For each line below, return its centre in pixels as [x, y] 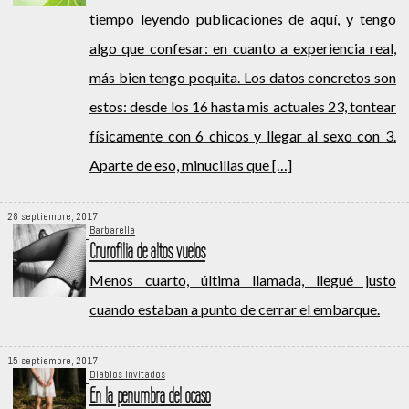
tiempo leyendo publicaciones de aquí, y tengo [243, 19]
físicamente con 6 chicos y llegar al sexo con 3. [243, 136]
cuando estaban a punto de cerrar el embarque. [235, 309]
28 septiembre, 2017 [52, 217]
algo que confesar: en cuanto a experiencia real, [243, 48]
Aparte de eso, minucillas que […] [191, 165]
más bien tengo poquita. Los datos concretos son [243, 78]
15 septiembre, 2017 [52, 361]
